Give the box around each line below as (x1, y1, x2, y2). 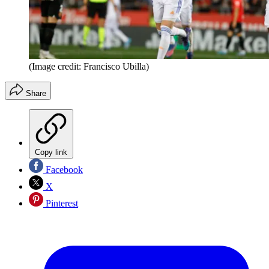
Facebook (43, 164, 83, 175)
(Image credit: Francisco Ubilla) (29, 61, 149, 71)
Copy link (35, 147, 67, 157)
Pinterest (43, 198, 78, 208)
